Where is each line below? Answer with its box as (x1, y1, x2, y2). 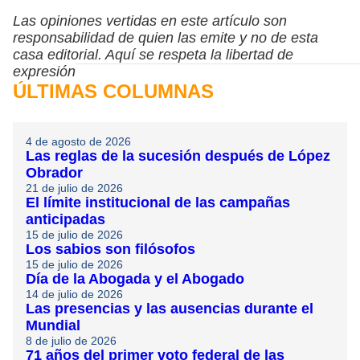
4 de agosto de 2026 (26, 134, 131, 148)
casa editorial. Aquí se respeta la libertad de (13, 46, 293, 63)
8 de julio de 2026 (26, 333, 117, 347)
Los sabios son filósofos (26, 240, 195, 257)
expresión (13, 63, 76, 80)
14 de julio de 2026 (26, 287, 123, 301)
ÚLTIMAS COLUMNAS (13, 80, 214, 102)
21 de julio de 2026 (26, 181, 123, 194)
